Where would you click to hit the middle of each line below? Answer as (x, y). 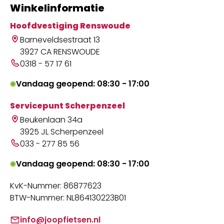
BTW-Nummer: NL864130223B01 (68, 197)
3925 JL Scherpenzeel (62, 131)
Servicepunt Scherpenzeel (67, 105)
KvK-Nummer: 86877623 (56, 185)
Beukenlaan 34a (51, 119)
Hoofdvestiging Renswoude (70, 25)
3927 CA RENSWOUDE (60, 51)
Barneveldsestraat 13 (60, 39)
